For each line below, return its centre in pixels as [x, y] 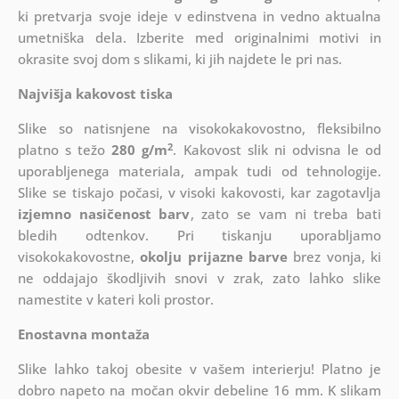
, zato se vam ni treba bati [286, 214]
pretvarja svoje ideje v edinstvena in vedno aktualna [208, 16]
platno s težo [65, 150]
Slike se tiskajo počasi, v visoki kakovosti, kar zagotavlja [199, 193]
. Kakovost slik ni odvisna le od [277, 150]
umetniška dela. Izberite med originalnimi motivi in [199, 38]
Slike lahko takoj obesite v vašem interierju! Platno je [199, 369]
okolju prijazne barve [214, 257]
